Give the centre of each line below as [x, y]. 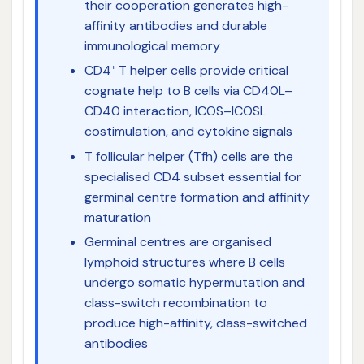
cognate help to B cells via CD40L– [188, 91]
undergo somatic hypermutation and [194, 283]
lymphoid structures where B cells [184, 262]
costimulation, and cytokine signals [188, 132]
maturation [117, 217]
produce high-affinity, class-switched [195, 323]
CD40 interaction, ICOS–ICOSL [175, 111]
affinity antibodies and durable [175, 25]
